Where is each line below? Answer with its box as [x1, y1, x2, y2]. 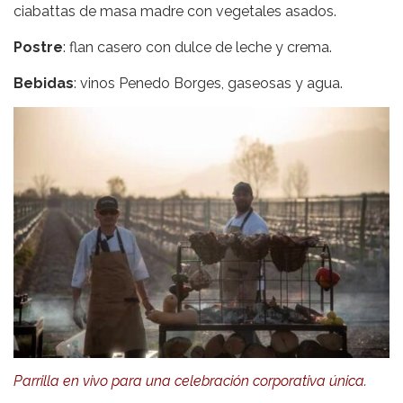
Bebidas [13, 75, 74, 93]
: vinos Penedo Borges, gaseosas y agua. [74, 75, 343, 93]
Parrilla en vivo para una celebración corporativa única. [13, 372, 367, 390]
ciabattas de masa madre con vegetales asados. [13, 3, 336, 21]
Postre [13, 39, 63, 57]
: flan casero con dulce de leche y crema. [63, 39, 332, 57]
